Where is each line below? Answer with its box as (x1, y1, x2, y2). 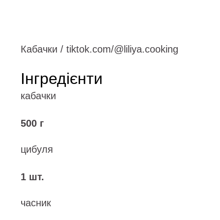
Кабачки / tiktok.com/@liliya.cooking (21, 44, 178, 55)
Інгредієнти (21, 70, 103, 88)
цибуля (21, 144, 53, 155)
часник (21, 197, 51, 209)
